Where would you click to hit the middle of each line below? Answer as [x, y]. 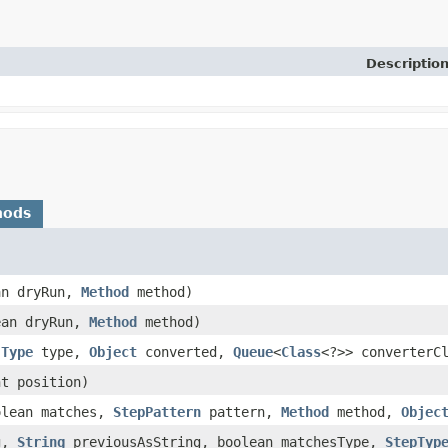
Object [113, 352]
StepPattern [157, 412]
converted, [185, 352]
